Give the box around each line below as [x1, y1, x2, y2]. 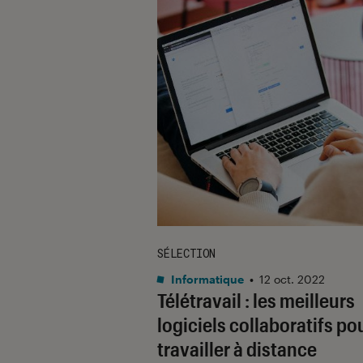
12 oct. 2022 [259, 271, 325, 286]
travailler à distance [157, 336, 317, 361]
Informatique [169, 271, 244, 286]
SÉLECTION [157, 245, 216, 261]
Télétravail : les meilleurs [157, 288, 355, 312]
